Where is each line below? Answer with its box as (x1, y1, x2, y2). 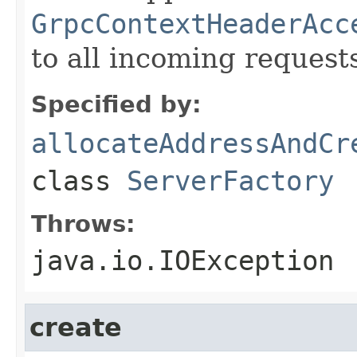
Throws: (31, 210, 135, 237)
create (29, 312, 122, 342)
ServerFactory (127, 164, 334, 197)
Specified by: (31, 90, 202, 118)
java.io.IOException (31, 244, 334, 277)
